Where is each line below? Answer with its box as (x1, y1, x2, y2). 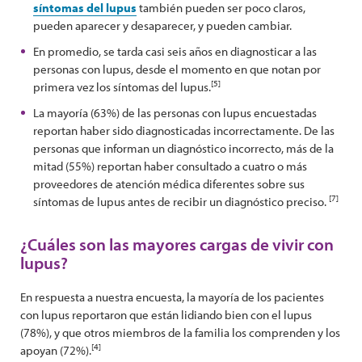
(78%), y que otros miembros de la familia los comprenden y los (20, 325, 340, 340)
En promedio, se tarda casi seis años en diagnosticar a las (33, 44, 317, 59)
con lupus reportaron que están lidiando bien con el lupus (20, 307, 312, 322)
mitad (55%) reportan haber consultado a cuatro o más (33, 158, 307, 174)
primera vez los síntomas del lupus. (33, 79, 211, 95)
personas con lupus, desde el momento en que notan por (33, 61, 321, 77)
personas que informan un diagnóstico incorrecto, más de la (33, 141, 334, 156)
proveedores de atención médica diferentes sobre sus (33, 176, 305, 192)
